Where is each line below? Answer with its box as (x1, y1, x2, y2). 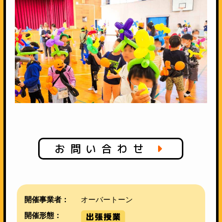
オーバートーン (80, 195, 133, 204)
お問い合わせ (55, 141, 157, 157)
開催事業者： (24, 195, 69, 204)
